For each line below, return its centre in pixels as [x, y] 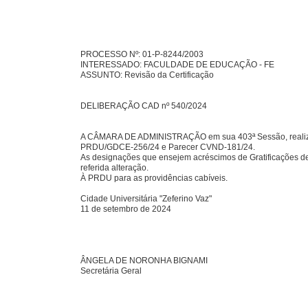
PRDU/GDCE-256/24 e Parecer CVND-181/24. [168, 147]
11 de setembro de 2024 [126, 209]
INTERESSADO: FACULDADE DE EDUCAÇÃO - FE [177, 65]
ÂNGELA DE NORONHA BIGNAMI [144, 261]
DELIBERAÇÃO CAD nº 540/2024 [144, 106]
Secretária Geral [111, 271]
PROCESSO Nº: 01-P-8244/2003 [142, 54]
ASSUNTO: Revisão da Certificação [147, 75]
